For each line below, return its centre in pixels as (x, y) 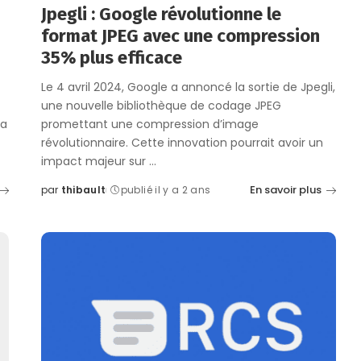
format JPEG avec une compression (180, 36)
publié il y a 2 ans (166, 190)
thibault (83, 190)
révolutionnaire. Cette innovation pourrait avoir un (182, 143)
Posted (59, 197)
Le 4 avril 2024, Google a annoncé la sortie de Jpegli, (188, 87)
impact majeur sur (95, 162)
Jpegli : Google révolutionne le (161, 15)
